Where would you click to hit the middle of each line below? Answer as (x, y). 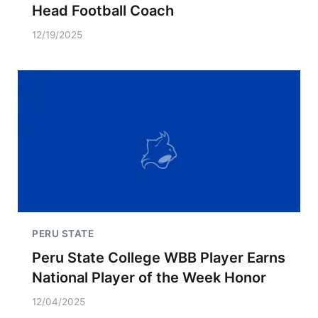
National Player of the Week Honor (149, 278)
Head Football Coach (103, 11)
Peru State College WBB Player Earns (159, 258)
